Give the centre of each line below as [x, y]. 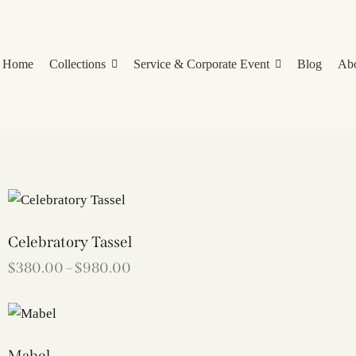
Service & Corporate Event [201, 64]
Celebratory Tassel [70, 242]
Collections [77, 64]
